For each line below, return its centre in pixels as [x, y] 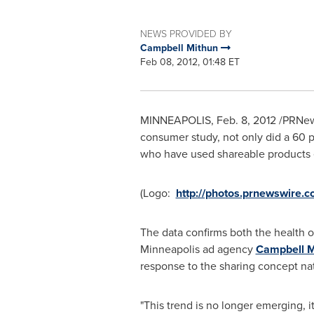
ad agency [227, 249]
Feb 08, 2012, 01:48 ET [190, 62]
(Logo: [158, 193]
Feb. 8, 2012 [246, 120]
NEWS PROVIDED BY [186, 34]
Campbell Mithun [180, 48]
